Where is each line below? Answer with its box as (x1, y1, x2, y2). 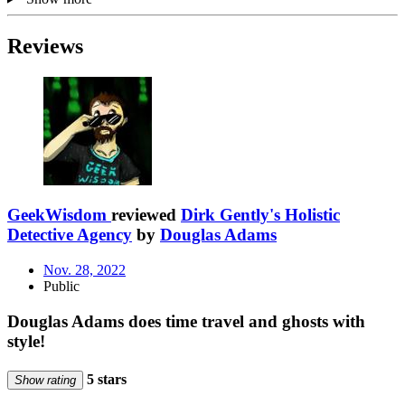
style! (7, 331, 45, 351)
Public (43, 278, 80, 294)
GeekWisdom (7, 205, 107, 225)
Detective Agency (7, 225, 132, 245)
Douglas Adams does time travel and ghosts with (7, 311, 365, 331)
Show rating (14, 372, 76, 387)
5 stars (83, 371, 127, 387)
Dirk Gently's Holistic (181, 205, 340, 225)
